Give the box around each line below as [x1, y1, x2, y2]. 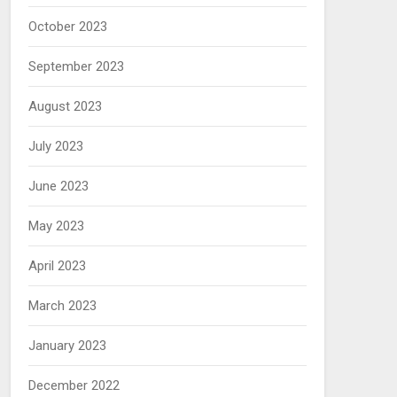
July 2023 [27, 138, 83, 154]
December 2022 [27, 378, 120, 393]
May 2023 [27, 218, 84, 234]
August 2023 [27, 98, 102, 114]
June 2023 [27, 178, 89, 194]
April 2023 [27, 258, 86, 274]
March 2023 [27, 298, 97, 314]
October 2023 [27, 19, 107, 35]
